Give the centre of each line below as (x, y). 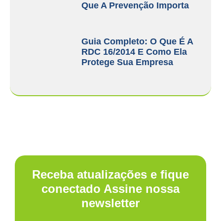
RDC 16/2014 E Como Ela (134, 52)
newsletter (110, 203)
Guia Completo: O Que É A (137, 41)
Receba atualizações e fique (110, 174)
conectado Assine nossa (110, 188)
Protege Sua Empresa (128, 62)
